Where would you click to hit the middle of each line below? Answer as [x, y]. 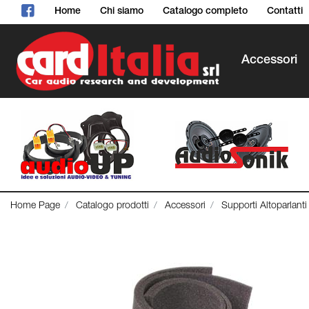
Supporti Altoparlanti [264, 207]
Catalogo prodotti [112, 207]
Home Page [35, 207]
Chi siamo [122, 12]
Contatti [285, 12]
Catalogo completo [205, 12]
